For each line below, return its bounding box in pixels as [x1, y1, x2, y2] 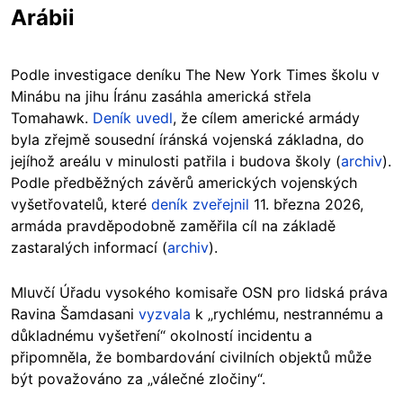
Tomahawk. [11, 109, 93, 128]
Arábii [11, 4, 75, 31]
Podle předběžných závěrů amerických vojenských [11, 174, 357, 193]
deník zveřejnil [151, 195, 249, 214]
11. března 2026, [249, 195, 363, 214]
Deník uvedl [93, 109, 173, 128]
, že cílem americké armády [173, 109, 360, 128]
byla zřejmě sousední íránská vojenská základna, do [11, 130, 364, 149]
